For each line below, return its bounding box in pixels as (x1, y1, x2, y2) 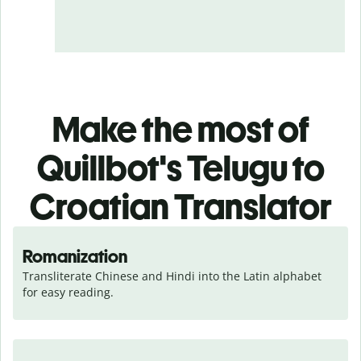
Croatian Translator (29, 185, 332, 228)
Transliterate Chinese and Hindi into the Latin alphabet (23, 268, 322, 284)
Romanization (23, 245, 127, 268)
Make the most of (52, 107, 309, 151)
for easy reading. (23, 284, 114, 300)
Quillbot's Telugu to (36, 146, 325, 189)
